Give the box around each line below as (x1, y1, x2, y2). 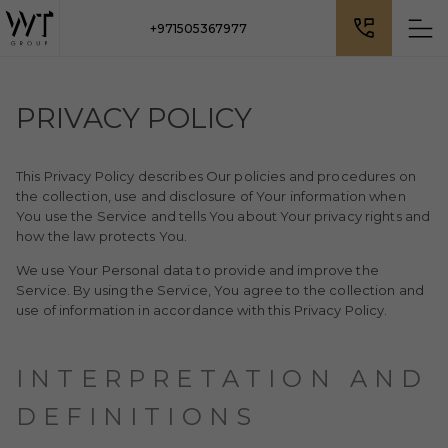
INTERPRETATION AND (16, 364, 429, 393)
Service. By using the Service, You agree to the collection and (16, 282, 425, 298)
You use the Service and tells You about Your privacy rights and (16, 208, 431, 224)
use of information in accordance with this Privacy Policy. (16, 302, 391, 318)
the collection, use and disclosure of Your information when (16, 188, 406, 204)
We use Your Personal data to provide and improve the (16, 262, 379, 278)
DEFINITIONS (16, 402, 259, 431)
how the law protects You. (16, 228, 188, 244)
